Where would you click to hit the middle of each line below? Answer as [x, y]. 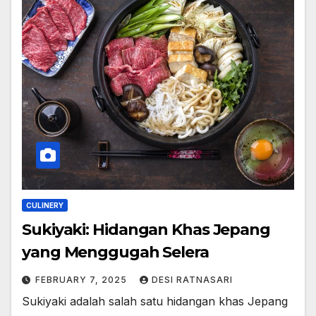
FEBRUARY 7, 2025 [83, 279]
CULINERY [45, 205]
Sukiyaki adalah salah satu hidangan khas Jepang [155, 301]
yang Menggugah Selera [115, 252]
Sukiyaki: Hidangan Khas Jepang [146, 229]
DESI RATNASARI [192, 279]
